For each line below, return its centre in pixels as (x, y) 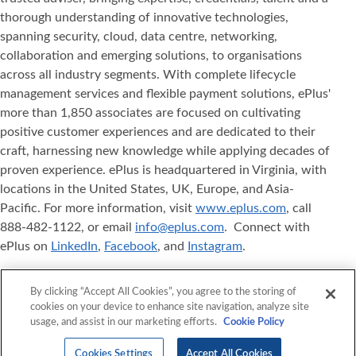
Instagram (215, 246)
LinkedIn (74, 246)
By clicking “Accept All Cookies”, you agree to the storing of (164, 292)
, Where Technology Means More (128, 275)
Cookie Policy (254, 322)
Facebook (131, 246)
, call (299, 208)
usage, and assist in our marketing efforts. (125, 322)
